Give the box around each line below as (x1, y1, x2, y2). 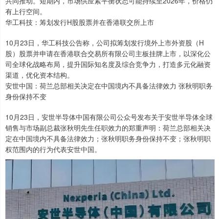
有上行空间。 (5, 6, 46, 17)
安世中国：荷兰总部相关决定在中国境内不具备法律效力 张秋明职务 (5, 81, 213, 91)
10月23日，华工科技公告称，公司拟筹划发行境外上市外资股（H (5, 38, 204, 48)
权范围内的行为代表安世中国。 (5, 144, 101, 154)
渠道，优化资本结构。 (5, 70, 74, 80)
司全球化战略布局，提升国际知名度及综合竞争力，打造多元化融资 (5, 59, 211, 69)
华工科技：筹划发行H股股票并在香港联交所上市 (5, 17, 154, 27)
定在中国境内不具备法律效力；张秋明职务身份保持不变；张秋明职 (5, 133, 211, 144)
